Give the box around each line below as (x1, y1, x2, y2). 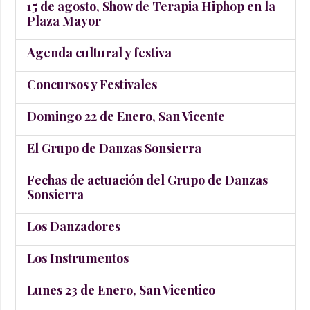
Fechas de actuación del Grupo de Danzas (27, 172, 268, 188)
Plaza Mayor (27, 12, 101, 29)
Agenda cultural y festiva (27, 44, 172, 61)
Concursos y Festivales (27, 76, 157, 93)
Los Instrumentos (27, 250, 129, 266)
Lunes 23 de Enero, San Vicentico (27, 282, 215, 298)
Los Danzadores (27, 218, 120, 235)
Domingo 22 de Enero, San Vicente (27, 108, 225, 125)
